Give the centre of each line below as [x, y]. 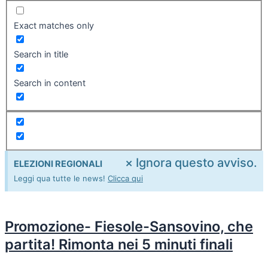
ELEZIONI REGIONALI [58, 164]
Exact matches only [54, 25]
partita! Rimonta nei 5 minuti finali [119, 244]
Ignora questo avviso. [197, 162]
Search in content [49, 83]
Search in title [41, 54]
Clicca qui [125, 178]
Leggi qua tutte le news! [61, 178]
